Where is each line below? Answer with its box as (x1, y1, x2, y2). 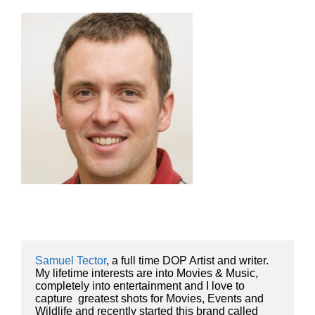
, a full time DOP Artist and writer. (106, 254, 269, 266)
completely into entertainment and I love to (35, 279, 245, 292)
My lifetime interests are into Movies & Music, (35, 266, 258, 279)
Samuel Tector (35, 254, 106, 266)
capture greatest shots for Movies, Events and (35, 292, 264, 304)
